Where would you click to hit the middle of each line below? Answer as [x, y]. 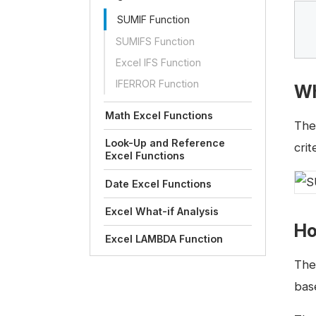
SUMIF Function [153, 20]
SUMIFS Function [155, 41]
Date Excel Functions [159, 183]
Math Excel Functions [159, 116]
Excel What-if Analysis [162, 211]
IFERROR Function [157, 84]
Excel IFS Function [158, 62]
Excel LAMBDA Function [164, 238]
